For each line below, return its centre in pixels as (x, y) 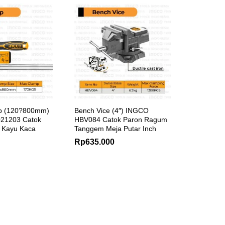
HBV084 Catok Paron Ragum (121, 119)
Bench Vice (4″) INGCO (111, 110)
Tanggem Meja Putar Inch (115, 128)
